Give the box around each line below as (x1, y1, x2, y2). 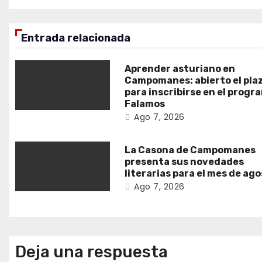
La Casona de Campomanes (125, 144, 256, 156)
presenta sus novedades (125, 156, 244, 167)
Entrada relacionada (21, 31, 130, 44)
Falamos (125, 98, 166, 109)
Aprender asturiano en (125, 63, 236, 74)
